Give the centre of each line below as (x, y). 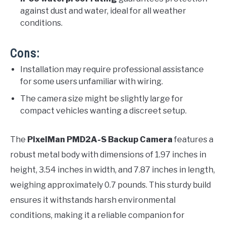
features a (193, 140)
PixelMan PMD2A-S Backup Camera (100, 140)
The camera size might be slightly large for (102, 99)
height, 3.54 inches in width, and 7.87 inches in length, (112, 170)
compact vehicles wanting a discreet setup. (103, 111)
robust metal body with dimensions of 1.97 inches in (108, 155)
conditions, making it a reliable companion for (97, 215)
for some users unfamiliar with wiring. (92, 82)
